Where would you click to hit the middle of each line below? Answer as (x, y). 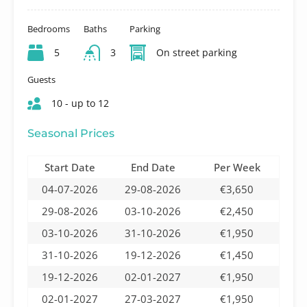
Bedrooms (49, 28)
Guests (41, 79)
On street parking (196, 52)
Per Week (237, 167)
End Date (153, 167)
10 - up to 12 (80, 103)
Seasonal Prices (71, 133)
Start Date (70, 167)
